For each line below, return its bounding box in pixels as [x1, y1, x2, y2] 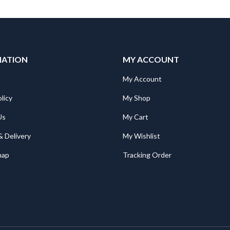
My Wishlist [123, 131, 160, 141]
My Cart [123, 112, 148, 122]
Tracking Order [123, 150, 171, 160]
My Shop [123, 93, 150, 103]
